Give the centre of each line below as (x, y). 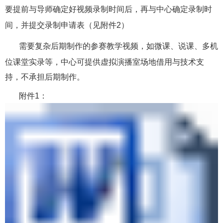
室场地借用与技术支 (168, 62)
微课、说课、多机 (186, 46)
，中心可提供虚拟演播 (93, 62)
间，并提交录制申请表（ (49, 25)
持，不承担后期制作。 (45, 77)
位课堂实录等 (29, 62)
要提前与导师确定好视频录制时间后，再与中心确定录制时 (109, 9)
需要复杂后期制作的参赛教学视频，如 (87, 46)
